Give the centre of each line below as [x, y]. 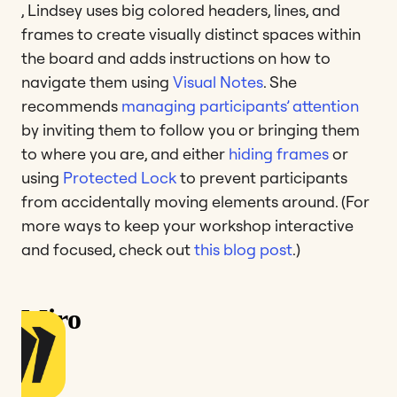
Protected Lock [120, 177]
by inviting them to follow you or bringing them [191, 129]
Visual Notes [218, 82]
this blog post [243, 249]
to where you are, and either [125, 153]
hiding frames [279, 153]
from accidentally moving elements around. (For [195, 201]
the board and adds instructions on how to [176, 58]
